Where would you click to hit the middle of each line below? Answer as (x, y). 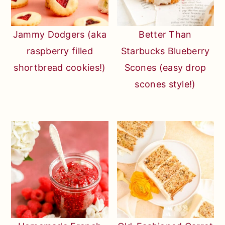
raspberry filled (60, 51)
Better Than (165, 34)
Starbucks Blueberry (165, 51)
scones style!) (165, 84)
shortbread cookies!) (60, 67)
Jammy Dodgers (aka (60, 34)
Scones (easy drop (165, 67)
